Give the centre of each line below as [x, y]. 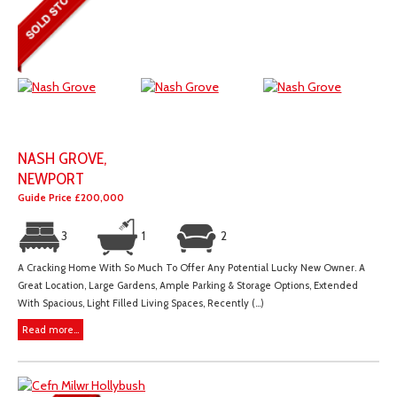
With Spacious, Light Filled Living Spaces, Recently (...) [141, 303]
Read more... [51, 329]
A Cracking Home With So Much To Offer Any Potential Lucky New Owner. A [191, 267]
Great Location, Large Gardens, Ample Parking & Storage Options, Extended [188, 285]
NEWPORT [51, 178]
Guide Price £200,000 [71, 197]
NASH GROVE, [62, 158]
